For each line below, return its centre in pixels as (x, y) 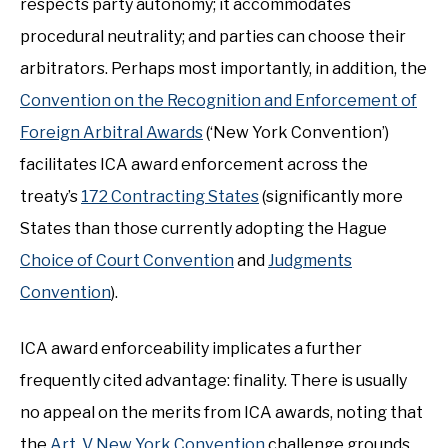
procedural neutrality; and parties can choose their (213, 36)
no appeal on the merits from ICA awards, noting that (221, 412)
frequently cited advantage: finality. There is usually (213, 380)
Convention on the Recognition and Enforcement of (218, 100)
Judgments (310, 260)
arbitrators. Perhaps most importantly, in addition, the (223, 68)
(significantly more (331, 196)
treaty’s (50, 196)
